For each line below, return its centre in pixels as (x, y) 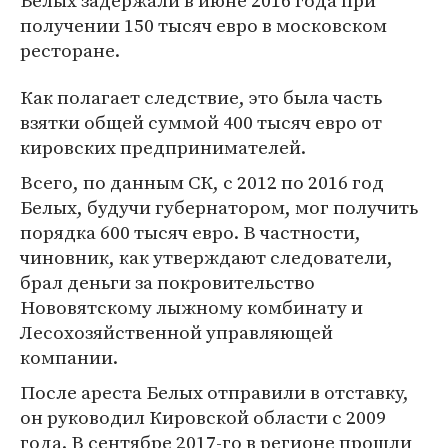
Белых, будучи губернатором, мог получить (219, 207)
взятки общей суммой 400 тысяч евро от (201, 122)
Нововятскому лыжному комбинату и (191, 307)
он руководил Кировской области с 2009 (203, 417)
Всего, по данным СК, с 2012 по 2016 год (202, 182)
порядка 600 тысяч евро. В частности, (190, 232)
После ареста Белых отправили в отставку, (214, 392)
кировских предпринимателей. (163, 147)
